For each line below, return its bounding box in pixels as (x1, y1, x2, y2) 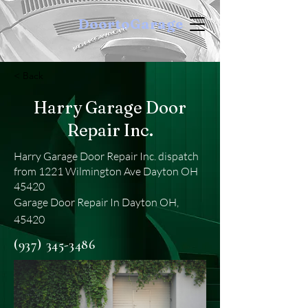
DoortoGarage (78, 15, 183, 32)
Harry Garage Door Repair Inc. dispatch (14, 149, 199, 163)
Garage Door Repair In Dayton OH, (14, 195, 179, 209)
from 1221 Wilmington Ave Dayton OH (14, 164, 198, 178)
